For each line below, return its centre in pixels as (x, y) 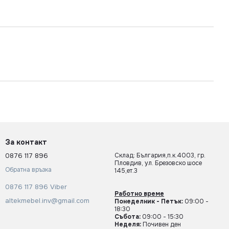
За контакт (26, 142)
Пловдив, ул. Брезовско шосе (158, 163)
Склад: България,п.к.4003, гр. (160, 156)
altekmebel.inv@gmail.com (47, 200)
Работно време (139, 194)
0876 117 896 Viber (36, 187)
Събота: (128, 217)
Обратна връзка (28, 169)
